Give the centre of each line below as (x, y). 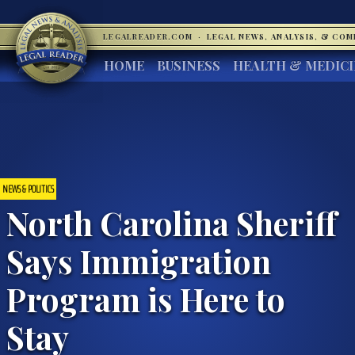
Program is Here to (146, 298)
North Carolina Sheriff (172, 222)
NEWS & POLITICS (28, 189)
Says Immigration (139, 260)
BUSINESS (189, 65)
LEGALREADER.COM (149, 36)
